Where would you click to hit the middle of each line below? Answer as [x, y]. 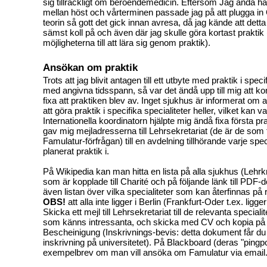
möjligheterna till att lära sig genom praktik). [127, 42]
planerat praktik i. [76, 151]
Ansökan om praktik [90, 67]
